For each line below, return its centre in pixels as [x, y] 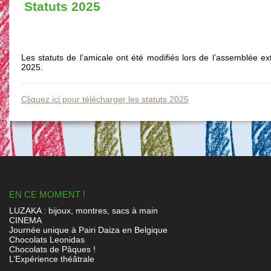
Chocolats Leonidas [47, 240]
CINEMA [25, 220]
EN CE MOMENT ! [47, 194]
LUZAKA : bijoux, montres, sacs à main [83, 211]
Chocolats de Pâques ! [52, 249]
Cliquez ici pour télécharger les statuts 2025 [105, 99]
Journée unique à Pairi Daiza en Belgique [88, 230]
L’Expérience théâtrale [51, 259]
